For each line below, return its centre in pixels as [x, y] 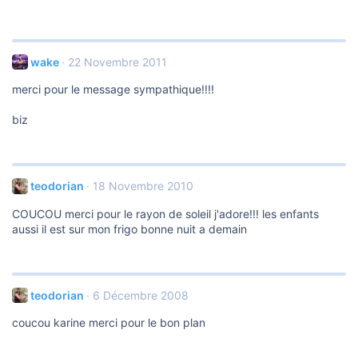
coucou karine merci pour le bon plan [109, 323]
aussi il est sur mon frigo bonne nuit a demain [129, 229]
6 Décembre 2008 [140, 295]
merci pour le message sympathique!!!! [113, 89]
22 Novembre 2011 [117, 62]
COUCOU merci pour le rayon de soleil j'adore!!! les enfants [165, 213]
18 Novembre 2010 [143, 186]
